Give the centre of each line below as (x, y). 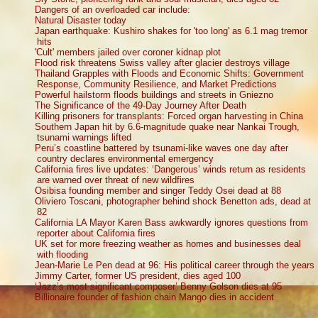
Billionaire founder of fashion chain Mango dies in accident (155, 297)
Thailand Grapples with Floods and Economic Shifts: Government (170, 73)
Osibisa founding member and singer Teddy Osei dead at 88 (158, 190)
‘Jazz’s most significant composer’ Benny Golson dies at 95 (159, 286)
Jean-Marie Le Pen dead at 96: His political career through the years (175, 265)
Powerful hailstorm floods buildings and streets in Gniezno (154, 94)
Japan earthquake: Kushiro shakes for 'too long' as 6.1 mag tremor (171, 31)
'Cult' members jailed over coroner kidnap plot (128, 52)
